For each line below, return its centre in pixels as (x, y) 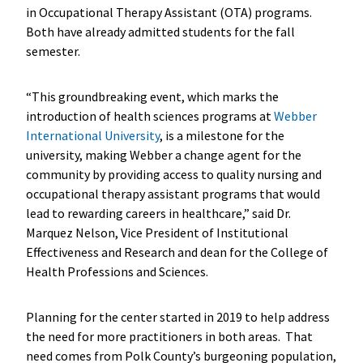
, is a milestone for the (222, 135)
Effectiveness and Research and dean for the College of (177, 252)
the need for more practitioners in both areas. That (169, 336)
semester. (54, 51)
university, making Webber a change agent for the (163, 154)
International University (92, 135)
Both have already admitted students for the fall (160, 31)
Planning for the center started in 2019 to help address (177, 316)
